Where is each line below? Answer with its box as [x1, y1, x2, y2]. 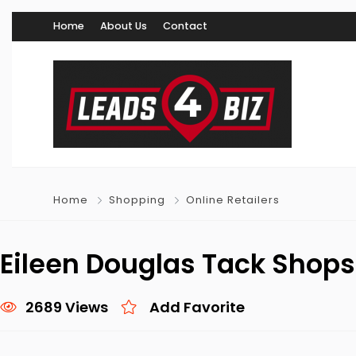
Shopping [109, 193, 165, 207]
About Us [100, 19, 147, 33]
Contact [163, 19, 207, 33]
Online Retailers [186, 193, 280, 207]
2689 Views [25, 297, 108, 317]
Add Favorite [149, 297, 245, 317]
